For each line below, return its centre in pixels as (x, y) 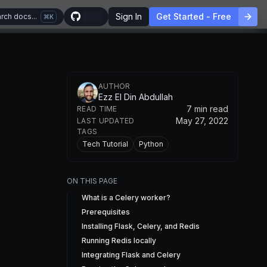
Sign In (129, 16)
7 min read (207, 109)
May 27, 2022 (202, 121)
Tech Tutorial (105, 144)
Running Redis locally (119, 240)
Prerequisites (106, 212)
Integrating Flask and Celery (131, 255)
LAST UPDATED (106, 121)
